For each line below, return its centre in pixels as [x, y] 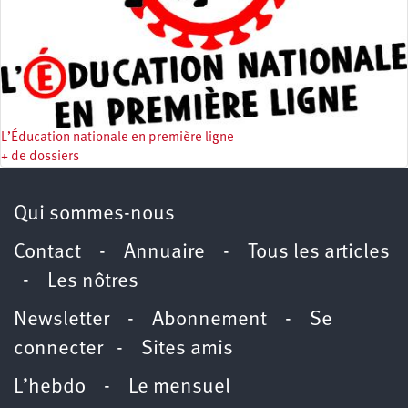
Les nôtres [93, 281]
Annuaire [164, 252]
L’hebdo [50, 387]
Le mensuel [179, 387]
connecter [58, 349]
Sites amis [187, 349]
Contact [47, 252]
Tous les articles [319, 252]
